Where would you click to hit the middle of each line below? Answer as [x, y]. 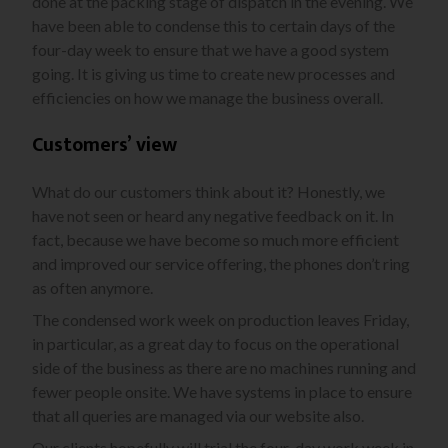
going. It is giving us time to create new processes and [213, 74]
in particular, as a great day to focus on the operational [215, 344]
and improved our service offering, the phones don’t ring [221, 264]
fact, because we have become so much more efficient [215, 240]
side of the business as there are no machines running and [224, 368]
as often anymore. [92, 288]
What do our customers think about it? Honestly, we [208, 192]
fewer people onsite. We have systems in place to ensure [222, 392]
